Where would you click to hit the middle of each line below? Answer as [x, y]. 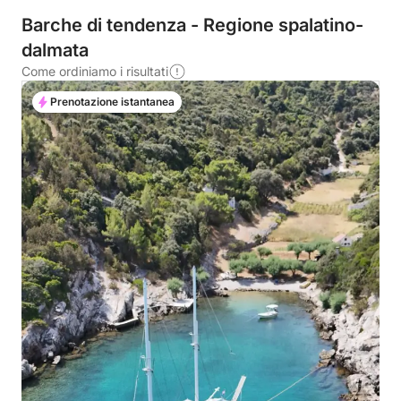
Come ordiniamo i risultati [95, 71]
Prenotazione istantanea [112, 102]
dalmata [55, 50]
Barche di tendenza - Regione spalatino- [192, 25]
